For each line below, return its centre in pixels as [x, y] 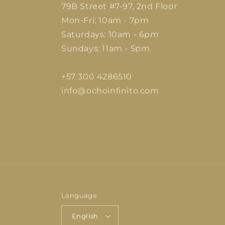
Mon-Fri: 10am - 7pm [105, 21]
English [85, 216]
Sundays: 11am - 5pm [106, 49]
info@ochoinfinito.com [110, 91]
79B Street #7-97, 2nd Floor [119, 7]
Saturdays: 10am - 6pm [110, 35]
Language [79, 196]
